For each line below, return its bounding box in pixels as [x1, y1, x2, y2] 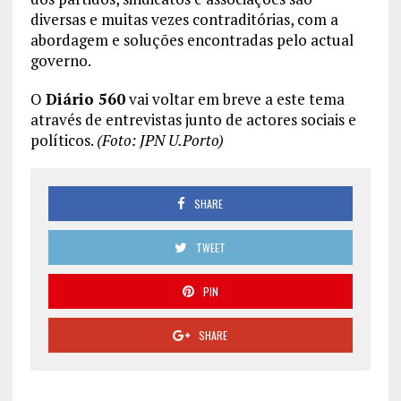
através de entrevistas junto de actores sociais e [30, 108, 356, 130]
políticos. [30, 129, 97, 150]
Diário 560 [45, 88, 125, 109]
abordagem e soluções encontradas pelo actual [30, 29, 354, 50]
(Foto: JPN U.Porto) [96, 129, 224, 150]
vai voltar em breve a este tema [124, 88, 345, 109]
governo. [30, 49, 91, 71]
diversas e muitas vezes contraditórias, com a [30, 8, 338, 30]
